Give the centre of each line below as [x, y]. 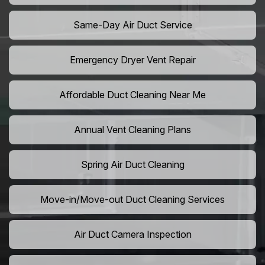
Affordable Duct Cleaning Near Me [132, 95]
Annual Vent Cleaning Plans [132, 130]
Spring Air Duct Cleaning [132, 165]
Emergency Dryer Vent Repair [132, 60]
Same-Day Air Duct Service [132, 25]
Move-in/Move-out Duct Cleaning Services [132, 200]
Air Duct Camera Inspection [132, 235]
